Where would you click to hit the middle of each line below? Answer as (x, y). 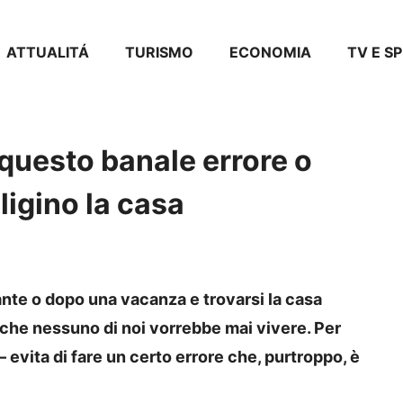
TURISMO (159, 52)
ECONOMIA (270, 52)
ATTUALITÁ (48, 52)
